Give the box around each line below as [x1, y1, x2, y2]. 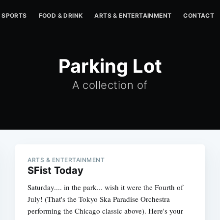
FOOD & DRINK [38, 12, 83, 19]
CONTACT [183, 12, 215, 19]
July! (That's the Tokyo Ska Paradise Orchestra [27, 194, 170, 204]
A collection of [72, 79, 148, 91]
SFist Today [27, 165, 84, 176]
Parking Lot [58, 55, 162, 77]
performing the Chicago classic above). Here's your [27, 206, 184, 216]
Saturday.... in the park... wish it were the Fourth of [27, 182, 184, 192]
